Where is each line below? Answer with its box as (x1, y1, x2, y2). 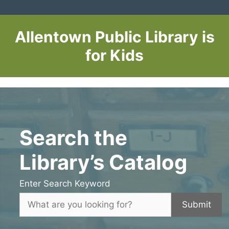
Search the (19, 125, 127, 150)
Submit (182, 199, 211, 210)
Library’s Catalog (19, 149, 187, 175)
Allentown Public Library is (14, 27, 215, 46)
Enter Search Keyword (19, 178, 110, 189)
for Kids (85, 45, 144, 64)
